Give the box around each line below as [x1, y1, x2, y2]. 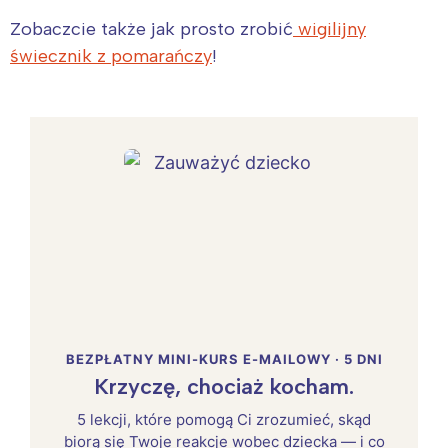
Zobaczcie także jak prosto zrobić [10, 17, 293, 40]
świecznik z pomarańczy [10, 44, 212, 67]
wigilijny [293, 17, 366, 40]
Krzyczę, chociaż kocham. [94, 372, 354, 400]
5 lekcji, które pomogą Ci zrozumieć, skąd [77, 409, 371, 429]
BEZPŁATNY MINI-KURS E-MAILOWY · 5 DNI [65, 350, 383, 367]
